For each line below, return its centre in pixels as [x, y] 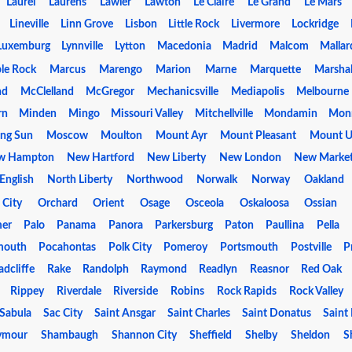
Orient [109, 203]
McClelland [47, 92]
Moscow [67, 136]
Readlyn [218, 269]
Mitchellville [224, 114]
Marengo [121, 70]
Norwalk [217, 180]
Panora [125, 225]
